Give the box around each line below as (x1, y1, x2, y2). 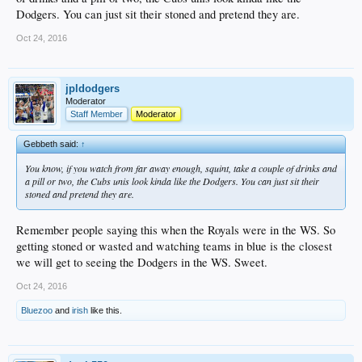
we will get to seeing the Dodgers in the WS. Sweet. (16, 254, 267, 270)
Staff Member (70, 109, 123, 119)
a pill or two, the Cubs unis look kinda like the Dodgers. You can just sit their (25, 175, 319, 187)
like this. (88, 305, 122, 315)
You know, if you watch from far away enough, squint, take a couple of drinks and (25, 162, 337, 175)
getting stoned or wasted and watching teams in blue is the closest (16, 238, 332, 254)
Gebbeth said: (23, 139, 81, 149)
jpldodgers (65, 82, 120, 95)
